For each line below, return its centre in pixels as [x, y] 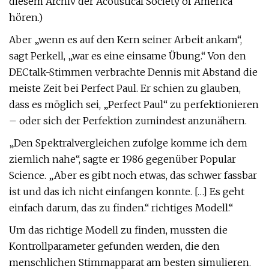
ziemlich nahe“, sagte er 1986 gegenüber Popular [122, 159]
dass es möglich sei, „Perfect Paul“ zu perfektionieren [134, 104]
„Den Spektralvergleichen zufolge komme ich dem [128, 143]
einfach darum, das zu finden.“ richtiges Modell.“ [121, 208]
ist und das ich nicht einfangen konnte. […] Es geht [127, 192]
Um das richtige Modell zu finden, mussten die [118, 230]
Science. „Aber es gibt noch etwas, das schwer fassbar [133, 175]
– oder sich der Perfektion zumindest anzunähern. [128, 121]
